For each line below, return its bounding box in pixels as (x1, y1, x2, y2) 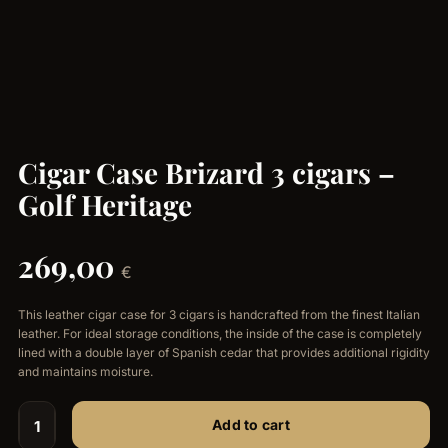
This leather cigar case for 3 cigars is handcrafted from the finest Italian (18, 307, 420, 323)
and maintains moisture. (18, 364, 153, 380)
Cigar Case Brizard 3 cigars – (18, 154, 395, 191)
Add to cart (211, 416, 291, 434)
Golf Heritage (18, 186, 192, 223)
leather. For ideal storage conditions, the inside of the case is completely (18, 326, 422, 342)
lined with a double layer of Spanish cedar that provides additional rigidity (18, 345, 430, 361)
